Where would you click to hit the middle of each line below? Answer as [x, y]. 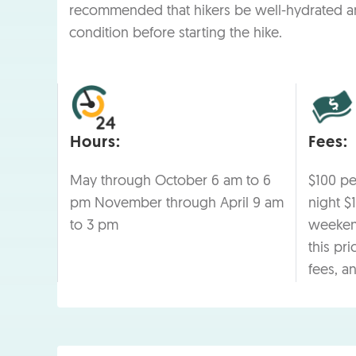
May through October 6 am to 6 [170, 181]
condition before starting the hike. [176, 33]
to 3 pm [94, 226]
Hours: [95, 143]
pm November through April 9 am [177, 203]
